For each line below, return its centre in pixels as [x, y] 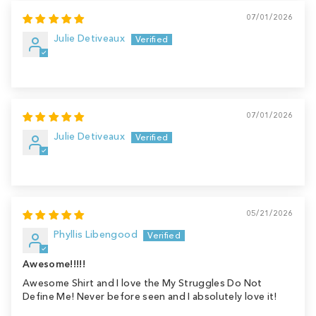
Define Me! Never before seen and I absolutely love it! [150, 296]
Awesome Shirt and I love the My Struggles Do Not [142, 283]
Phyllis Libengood [96, 234]
